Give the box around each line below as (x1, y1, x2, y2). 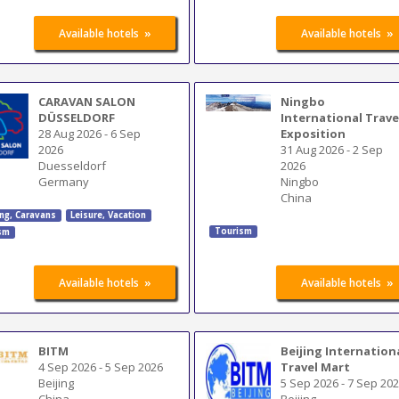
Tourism (214, 225, 252, 238)
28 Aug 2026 (38, 125, 102, 142)
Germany (38, 173, 90, 190)
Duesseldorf (38, 157, 107, 174)
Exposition (281, 125, 346, 142)
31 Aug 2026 (281, 141, 345, 158)
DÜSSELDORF (38, 109, 116, 126)
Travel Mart (281, 358, 351, 375)
